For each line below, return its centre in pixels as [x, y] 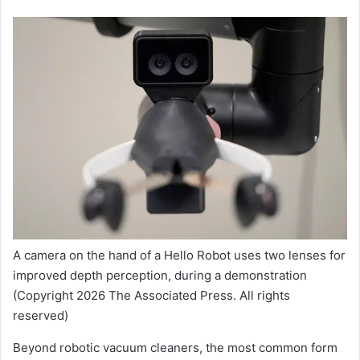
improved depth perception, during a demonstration [160, 276]
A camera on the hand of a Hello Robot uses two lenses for [179, 256]
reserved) [41, 316]
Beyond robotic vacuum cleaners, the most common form [175, 348]
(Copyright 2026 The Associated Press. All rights [151, 296]
